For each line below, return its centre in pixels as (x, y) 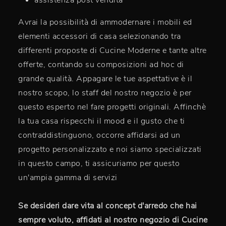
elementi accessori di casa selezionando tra (100, 37)
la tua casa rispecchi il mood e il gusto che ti (102, 121)
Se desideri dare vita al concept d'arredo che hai (108, 206)
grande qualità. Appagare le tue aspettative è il (105, 79)
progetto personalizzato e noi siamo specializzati (110, 150)
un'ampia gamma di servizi (68, 178)
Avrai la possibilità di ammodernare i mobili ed (105, 22)
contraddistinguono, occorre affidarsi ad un (99, 135)
